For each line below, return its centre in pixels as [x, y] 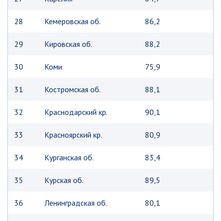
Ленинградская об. [76, 203]
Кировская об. [68, 44]
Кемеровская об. [73, 21]
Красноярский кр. [73, 135]
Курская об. [64, 180]
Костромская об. [73, 89]
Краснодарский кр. [76, 112]
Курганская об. [69, 157]
